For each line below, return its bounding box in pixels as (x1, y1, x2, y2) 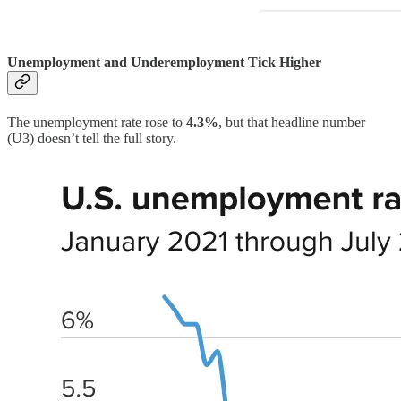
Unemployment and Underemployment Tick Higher (7, 55, 321, 71)
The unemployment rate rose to (7, 114, 186, 130)
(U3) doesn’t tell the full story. (7, 130, 176, 146)
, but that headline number (218, 114, 365, 130)
